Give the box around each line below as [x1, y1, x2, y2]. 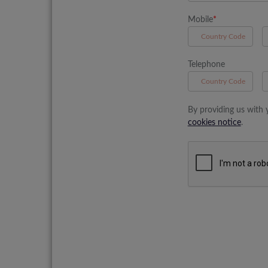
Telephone [187, 60, 225, 69]
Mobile [187, 16, 213, 24]
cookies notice [187, 118, 241, 127]
